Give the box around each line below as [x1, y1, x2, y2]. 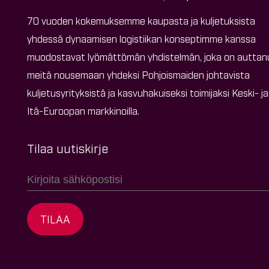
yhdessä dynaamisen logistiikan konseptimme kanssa [27, 32, 256, 44]
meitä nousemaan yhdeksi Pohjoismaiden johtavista [27, 68, 250, 80]
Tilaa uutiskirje [27, 140, 108, 155]
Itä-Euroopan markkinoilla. [27, 104, 139, 116]
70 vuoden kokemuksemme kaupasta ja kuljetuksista [27, 14, 255, 26]
